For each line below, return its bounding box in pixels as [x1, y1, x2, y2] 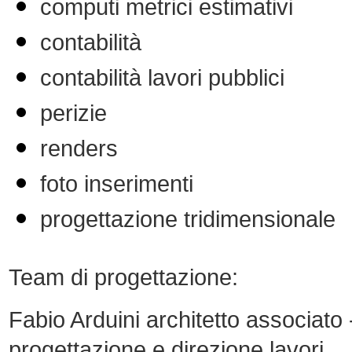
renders [40, 135, 118, 161]
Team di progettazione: [9, 264, 238, 290]
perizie [40, 100, 107, 126]
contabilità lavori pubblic [40, 64, 280, 90]
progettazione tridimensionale [40, 206, 335, 232]
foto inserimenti [40, 170, 193, 196]
